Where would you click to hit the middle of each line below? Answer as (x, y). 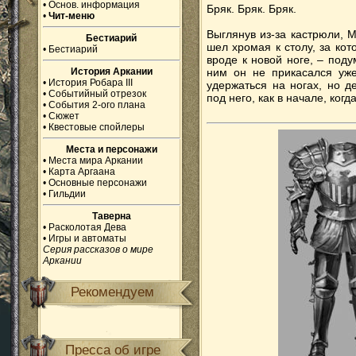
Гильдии (67, 194)
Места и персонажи (112, 149)
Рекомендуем (113, 292)
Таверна (112, 216)
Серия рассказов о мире (98, 250)
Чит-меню (72, 16)
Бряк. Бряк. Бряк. (252, 9)
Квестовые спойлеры (97, 127)
